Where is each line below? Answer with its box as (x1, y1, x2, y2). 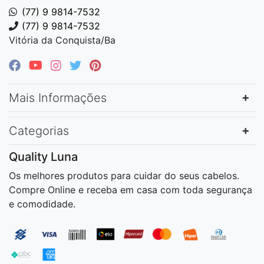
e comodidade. (9, 197, 75, 210)
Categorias (9, 123, 69, 138)
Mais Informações (9, 90, 107, 105)
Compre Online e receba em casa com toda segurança (9, 183, 252, 196)
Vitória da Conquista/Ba (9, 34, 115, 46)
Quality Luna (9, 149, 78, 164)
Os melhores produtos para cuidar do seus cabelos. (9, 169, 239, 181)
